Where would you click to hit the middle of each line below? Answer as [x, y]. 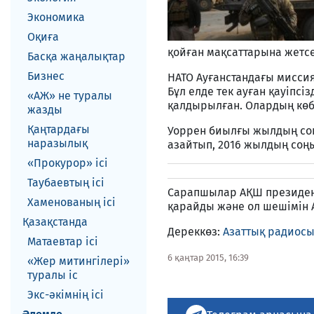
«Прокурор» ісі [68, 163]
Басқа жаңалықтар [76, 56]
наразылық [57, 143]
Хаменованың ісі [71, 202]
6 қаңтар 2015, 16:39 [208, 258]
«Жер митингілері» [78, 261]
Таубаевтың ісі [66, 183]
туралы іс [53, 275]
